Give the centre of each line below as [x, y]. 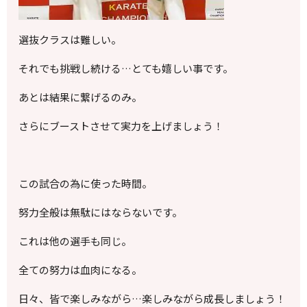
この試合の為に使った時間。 [86, 184]
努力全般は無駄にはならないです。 [101, 212]
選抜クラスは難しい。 [70, 40]
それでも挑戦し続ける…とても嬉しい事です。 [126, 69]
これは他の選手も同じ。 [75, 241]
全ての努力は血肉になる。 [81, 270]
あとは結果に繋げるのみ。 [81, 97]
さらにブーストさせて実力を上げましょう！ [121, 126]
